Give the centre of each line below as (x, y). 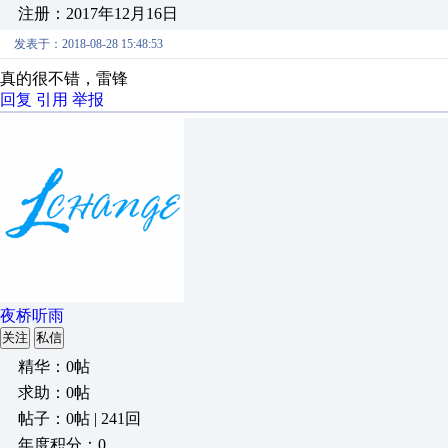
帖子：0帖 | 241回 (79, 418)
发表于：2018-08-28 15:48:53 (88, 44)
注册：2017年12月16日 (98, 13)
